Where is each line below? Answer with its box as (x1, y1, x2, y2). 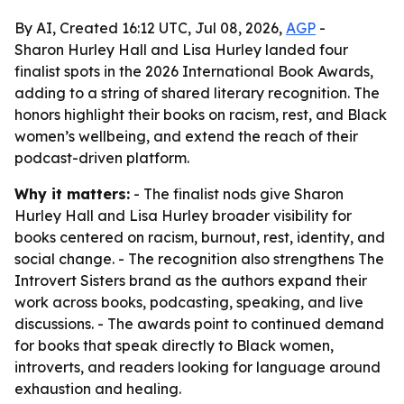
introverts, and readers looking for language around (14, 358, 381, 376)
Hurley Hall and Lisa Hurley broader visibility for (14, 207, 352, 225)
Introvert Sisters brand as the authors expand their (14, 271, 367, 289)
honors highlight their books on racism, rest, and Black (14, 106, 387, 124)
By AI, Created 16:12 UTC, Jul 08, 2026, (14, 19, 286, 37)
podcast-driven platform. (14, 149, 189, 167)
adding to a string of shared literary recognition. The (14, 84, 380, 102)
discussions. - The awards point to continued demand (14, 315, 384, 333)
